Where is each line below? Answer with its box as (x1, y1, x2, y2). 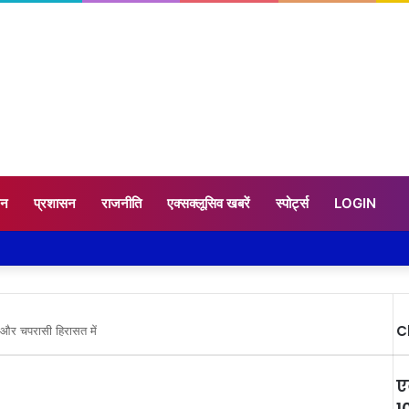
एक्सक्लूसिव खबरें (167, 194, 250, 213)
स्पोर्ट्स (276, 194, 309, 213)
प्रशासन (34, 194, 76, 213)
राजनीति (101, 194, 142, 213)
